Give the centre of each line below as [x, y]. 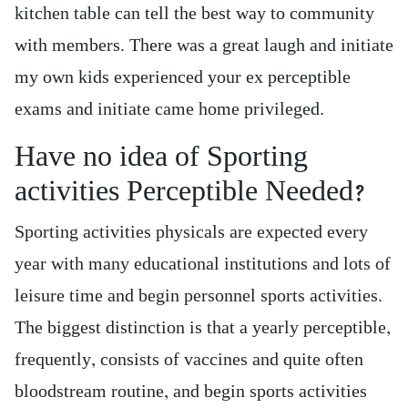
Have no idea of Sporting [161, 157]
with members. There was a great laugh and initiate [204, 46]
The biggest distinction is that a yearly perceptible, [203, 328]
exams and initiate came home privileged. [169, 109]
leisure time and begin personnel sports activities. [199, 296]
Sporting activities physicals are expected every [191, 232]
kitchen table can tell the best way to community [194, 14]
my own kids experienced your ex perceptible [183, 77]
